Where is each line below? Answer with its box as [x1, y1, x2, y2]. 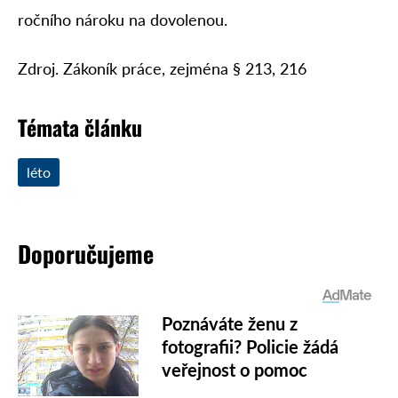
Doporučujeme [18, 235, 154, 271]
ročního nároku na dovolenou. [18, 10, 227, 30]
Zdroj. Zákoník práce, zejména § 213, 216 [18, 58, 306, 78]
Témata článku [18, 110, 142, 143]
